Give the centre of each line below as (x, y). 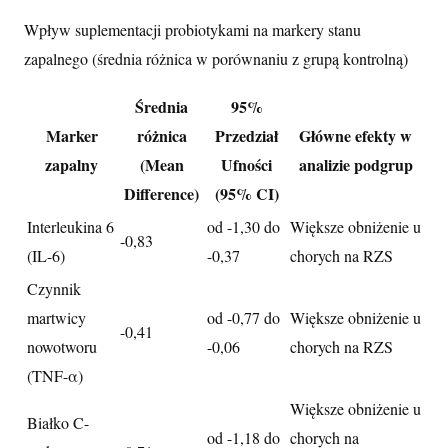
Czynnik (54, 288)
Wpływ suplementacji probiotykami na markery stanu (192, 29)
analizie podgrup (355, 164)
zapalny (71, 164)
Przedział (246, 135)
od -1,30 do (243, 226)
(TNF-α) (55, 375)
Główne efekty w (355, 135)
